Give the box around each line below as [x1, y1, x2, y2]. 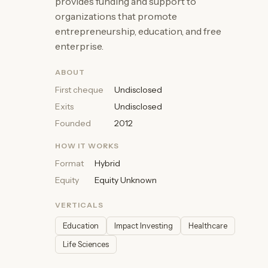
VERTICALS [55, 200, 103, 209]
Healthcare [188, 221, 227, 230]
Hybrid [95, 158, 120, 169]
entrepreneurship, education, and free [55, 25, 221, 37]
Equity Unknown [95, 175, 157, 185]
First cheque [55, 84, 103, 95]
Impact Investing [114, 221, 173, 230]
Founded [55, 118, 91, 129]
